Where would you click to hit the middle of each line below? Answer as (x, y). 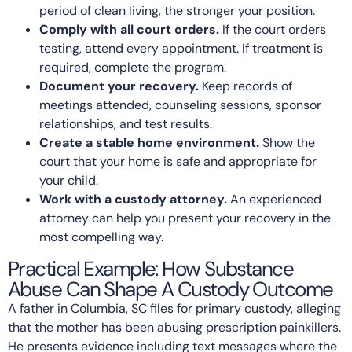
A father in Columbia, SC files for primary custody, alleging (174, 308)
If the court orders (273, 29)
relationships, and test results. (126, 123)
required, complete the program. (133, 67)
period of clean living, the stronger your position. (177, 10)
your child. (69, 180)
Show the (287, 142)
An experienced (274, 199)
